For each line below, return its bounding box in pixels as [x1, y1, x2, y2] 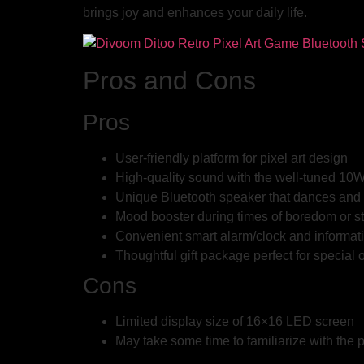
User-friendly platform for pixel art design [115, 151, 348, 166]
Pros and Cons [83, 66, 256, 96]
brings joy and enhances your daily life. [83, 5, 307, 19]
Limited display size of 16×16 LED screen [115, 314, 354, 329]
